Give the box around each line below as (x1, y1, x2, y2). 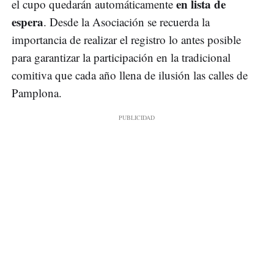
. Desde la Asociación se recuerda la (43, 14, 210, 30)
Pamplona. (12, 85, 62, 101)
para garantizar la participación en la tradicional (12, 50, 231, 65)
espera (12, 13, 43, 31)
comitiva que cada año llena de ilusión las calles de (12, 67, 248, 83)
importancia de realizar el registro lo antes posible (12, 32, 241, 48)
